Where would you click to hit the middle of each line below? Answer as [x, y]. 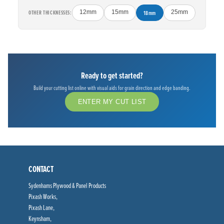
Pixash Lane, [41, 207]
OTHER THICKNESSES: [50, 13]
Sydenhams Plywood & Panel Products [67, 185]
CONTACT [41, 169]
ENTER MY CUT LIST [112, 102]
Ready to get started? [112, 75]
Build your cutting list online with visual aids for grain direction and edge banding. [112, 88]
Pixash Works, [43, 196]
